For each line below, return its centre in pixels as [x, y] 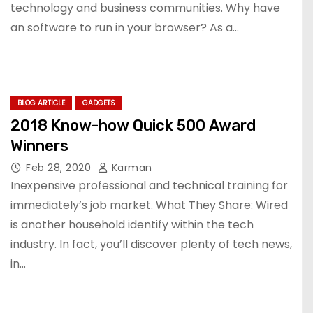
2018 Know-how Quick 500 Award [133, 125]
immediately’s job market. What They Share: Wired [149, 205]
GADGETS [99, 103]
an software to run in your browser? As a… [125, 28]
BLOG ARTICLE [41, 103]
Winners [39, 146]
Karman [130, 168]
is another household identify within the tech [132, 225]
